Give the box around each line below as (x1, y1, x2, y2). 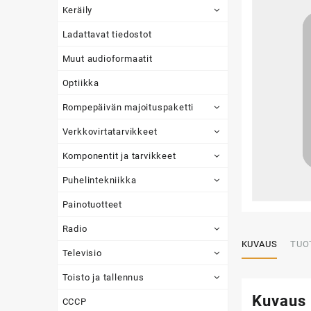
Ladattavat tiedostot (62, 28, 152, 40)
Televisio (62, 247, 102, 258)
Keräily (62, 4, 93, 15)
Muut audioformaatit (62, 53, 153, 64)
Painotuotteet (62, 199, 122, 210)
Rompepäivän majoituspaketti (62, 101, 194, 112)
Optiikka (62, 77, 99, 88)
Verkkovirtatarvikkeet (62, 126, 158, 137)
